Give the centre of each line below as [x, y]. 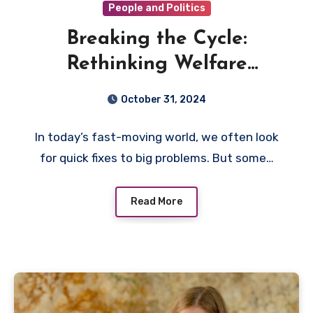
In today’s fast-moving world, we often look [156, 137]
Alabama [156, 115]
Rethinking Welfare [156, 65]
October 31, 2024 [163, 100]
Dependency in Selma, [156, 90]
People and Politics [156, 8]
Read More [156, 201]
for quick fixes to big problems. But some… [156, 158]
